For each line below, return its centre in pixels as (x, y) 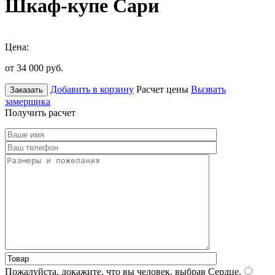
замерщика (28, 101)
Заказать (26, 90)
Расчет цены (162, 89)
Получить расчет (40, 112)
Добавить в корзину (92, 89)
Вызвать (208, 89)
